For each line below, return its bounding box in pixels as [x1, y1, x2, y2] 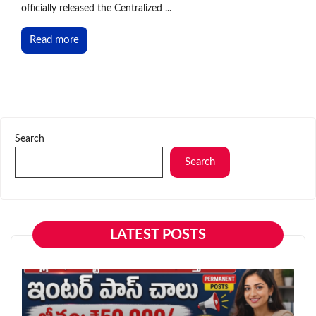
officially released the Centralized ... [21, 3, 171, 13]
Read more [30, 34, 79, 45]
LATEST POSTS [110, 227, 206, 242]
